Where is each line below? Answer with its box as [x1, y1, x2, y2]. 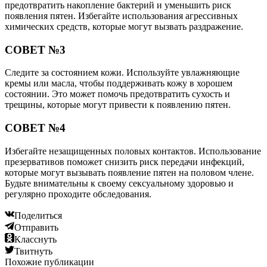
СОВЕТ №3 [5, 43, 66, 56]
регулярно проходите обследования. [5, 188, 151, 199]
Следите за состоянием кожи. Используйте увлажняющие [5, 67, 240, 78]
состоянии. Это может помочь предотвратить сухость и [5, 89, 230, 100]
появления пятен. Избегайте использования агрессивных [5, 10, 238, 21]
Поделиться [14, 210, 62, 221]
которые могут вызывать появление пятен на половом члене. [5, 167, 254, 178]
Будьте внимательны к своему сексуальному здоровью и [5, 178, 234, 188]
